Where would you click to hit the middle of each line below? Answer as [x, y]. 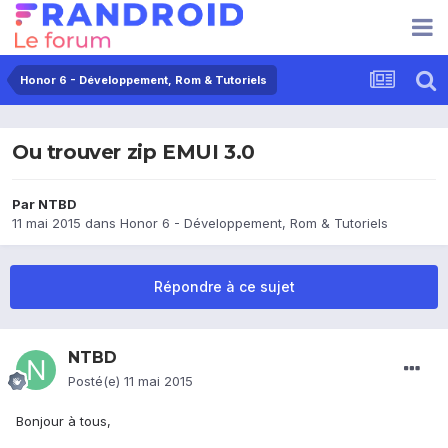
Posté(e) [96, 381]
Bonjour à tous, [63, 421]
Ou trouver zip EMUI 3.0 [133, 152]
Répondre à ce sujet [224, 287]
